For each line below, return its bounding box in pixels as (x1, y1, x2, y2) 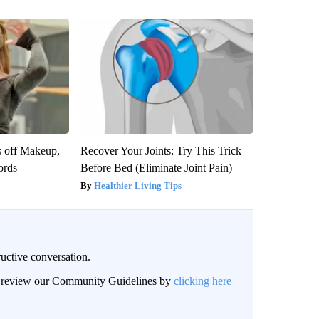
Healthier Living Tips (93, 179, 182, 191)
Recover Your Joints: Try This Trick (80, 144, 241, 157)
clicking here (173, 274, 231, 287)
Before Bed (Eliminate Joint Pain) (80, 161, 232, 174)
